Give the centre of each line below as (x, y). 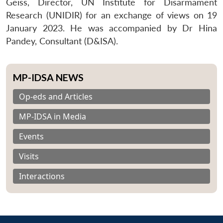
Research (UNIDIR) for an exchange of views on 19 (111, 15)
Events (31, 136)
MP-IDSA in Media (53, 116)
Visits (29, 156)
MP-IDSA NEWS (48, 77)
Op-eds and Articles (56, 96)
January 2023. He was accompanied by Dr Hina (111, 28)
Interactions (42, 176)
